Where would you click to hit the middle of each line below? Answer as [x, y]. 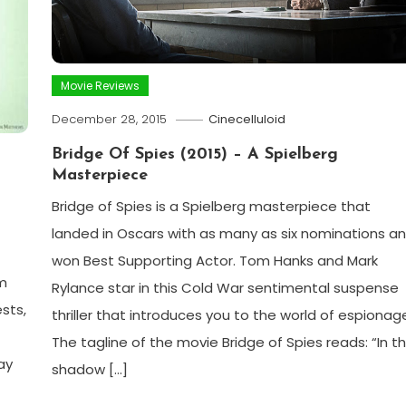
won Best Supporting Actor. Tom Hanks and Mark [214, 260]
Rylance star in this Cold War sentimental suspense [225, 287]
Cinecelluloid [246, 119]
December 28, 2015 [109, 119]
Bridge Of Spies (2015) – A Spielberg [194, 154]
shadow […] [89, 369]
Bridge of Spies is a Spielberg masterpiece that [211, 206]
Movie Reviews [100, 85]
